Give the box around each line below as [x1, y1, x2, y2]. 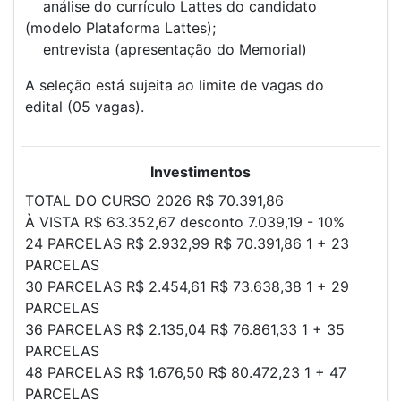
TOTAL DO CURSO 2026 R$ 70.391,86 [25, 191, 284, 209]
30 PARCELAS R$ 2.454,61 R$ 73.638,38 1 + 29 [25, 277, 349, 295]
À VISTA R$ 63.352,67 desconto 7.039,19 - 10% [25, 212, 345, 231]
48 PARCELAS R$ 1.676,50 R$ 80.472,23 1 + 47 [25, 363, 346, 381]
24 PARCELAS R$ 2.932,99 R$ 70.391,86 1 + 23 [25, 234, 349, 252]
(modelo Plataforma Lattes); [25, 18, 216, 37]
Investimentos [150, 162, 251, 181]
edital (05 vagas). [25, 97, 144, 115]
